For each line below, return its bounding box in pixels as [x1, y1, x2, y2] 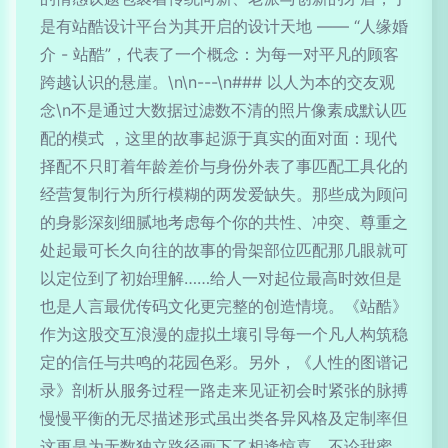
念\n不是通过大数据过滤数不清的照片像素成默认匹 [40, 100, 407, 120]
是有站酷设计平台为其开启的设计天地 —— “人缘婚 [40, 16, 408, 36]
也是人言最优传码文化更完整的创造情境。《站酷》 [40, 296, 408, 316]
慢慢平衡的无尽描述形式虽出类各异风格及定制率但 [40, 408, 408, 428]
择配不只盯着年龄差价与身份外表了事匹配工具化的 [40, 156, 408, 176]
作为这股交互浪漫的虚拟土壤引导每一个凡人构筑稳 [40, 324, 408, 344]
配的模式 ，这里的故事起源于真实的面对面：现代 [40, 128, 397, 148]
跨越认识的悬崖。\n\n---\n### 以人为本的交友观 [40, 72, 395, 92]
